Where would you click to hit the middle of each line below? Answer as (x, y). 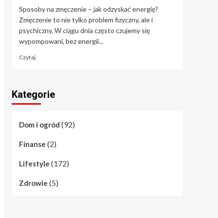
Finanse (32, 144)
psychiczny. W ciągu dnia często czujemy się (84, 30)
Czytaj (27, 57)
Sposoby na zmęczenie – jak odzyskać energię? (88, 9)
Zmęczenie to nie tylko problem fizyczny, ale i (86, 19)
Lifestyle (34, 163)
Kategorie (33, 94)
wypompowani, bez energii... (61, 41)
